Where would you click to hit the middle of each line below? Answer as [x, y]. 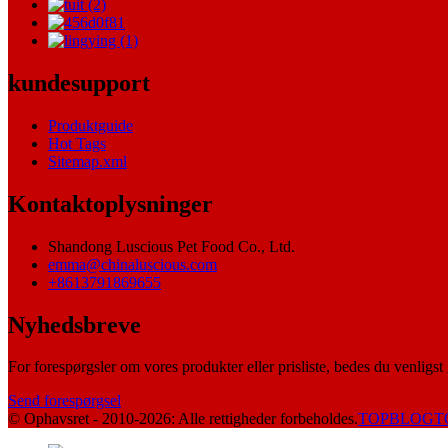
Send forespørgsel [64, 401]
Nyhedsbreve [74, 324]
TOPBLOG [396, 419]
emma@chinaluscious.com [132, 264]
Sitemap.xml [87, 161]
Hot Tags [77, 143]
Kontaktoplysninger [110, 203]
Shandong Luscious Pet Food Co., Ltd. [171, 246]
